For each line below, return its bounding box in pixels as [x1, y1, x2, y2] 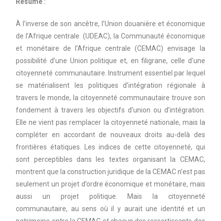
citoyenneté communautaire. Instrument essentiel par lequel [16, 69, 205, 77]
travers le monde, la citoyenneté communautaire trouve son [16, 94, 205, 102]
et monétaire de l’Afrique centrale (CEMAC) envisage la [16, 44, 205, 52]
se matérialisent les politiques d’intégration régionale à [16, 81, 205, 89]
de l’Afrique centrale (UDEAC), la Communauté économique [16, 32, 205, 40]
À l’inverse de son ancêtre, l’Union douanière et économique [16, 20, 205, 28]
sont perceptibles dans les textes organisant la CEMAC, [16, 155, 205, 163]
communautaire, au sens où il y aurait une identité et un [16, 205, 205, 213]
